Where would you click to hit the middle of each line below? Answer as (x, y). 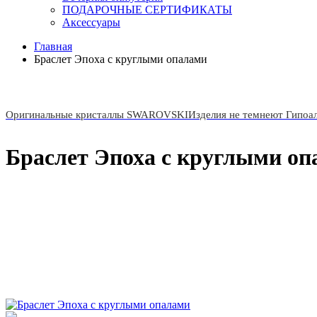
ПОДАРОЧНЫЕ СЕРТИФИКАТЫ (147, 10)
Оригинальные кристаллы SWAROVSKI (97, 115)
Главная (53, 46)
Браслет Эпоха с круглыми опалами (121, 59)
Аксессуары (91, 22)
